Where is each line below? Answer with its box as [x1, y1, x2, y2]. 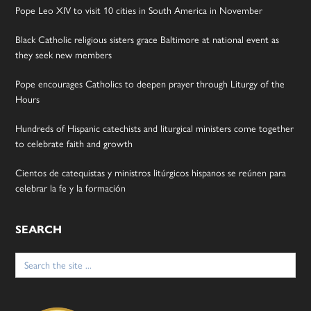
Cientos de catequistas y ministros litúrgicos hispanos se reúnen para [15, 165, 287, 179]
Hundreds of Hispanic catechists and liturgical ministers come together [15, 120, 294, 135]
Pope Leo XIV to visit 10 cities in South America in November [15, 2, 263, 17]
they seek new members [15, 47, 112, 61]
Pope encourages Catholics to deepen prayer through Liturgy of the [15, 76, 285, 90]
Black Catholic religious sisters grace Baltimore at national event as [15, 31, 280, 46]
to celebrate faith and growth [15, 135, 133, 150]
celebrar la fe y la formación [15, 180, 126, 194]
